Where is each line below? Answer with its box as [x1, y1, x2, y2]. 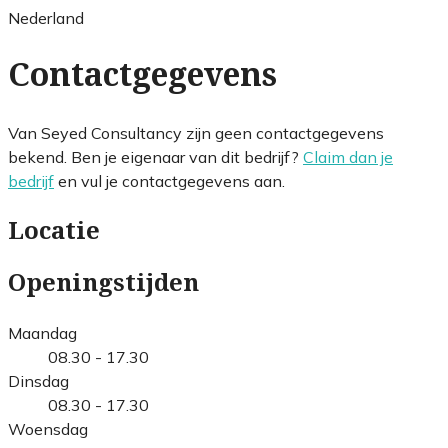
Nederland [8, 7, 84, 28]
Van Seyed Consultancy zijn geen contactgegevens [8, 122, 384, 143]
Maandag [8, 322, 77, 343]
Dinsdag [8, 370, 69, 391]
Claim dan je [303, 146, 393, 167]
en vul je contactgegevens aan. [54, 170, 285, 191]
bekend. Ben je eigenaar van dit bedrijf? [8, 146, 303, 167]
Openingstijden [8, 268, 199, 297]
